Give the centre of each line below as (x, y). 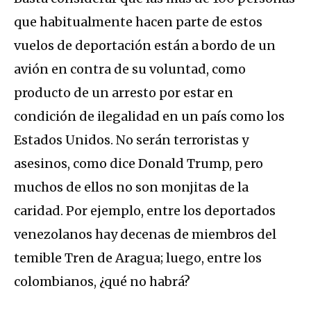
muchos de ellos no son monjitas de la (131, 187)
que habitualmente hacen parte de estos (138, 22)
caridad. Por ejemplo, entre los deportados (145, 210)
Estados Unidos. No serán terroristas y (131, 140)
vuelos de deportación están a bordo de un (145, 45)
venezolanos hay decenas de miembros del (145, 234)
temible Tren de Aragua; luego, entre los (138, 258)
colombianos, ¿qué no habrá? (102, 281)
